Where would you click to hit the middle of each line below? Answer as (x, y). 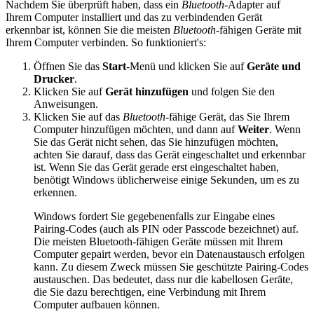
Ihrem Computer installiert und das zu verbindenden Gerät (134, 17)
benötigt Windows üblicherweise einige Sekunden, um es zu (166, 179)
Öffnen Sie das (68, 66)
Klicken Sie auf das (78, 116)
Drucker (54, 78)
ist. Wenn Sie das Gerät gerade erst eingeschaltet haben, (156, 167)
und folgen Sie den (232, 91)
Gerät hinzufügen (147, 91)
